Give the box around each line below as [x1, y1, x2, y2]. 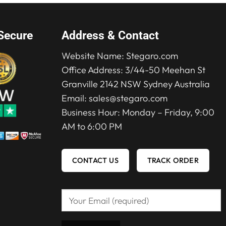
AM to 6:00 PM [61, 120, 122, 132]
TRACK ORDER [147, 155, 199, 165]
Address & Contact [61, 29, 159, 43]
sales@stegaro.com [88, 92, 167, 104]
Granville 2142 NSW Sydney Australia [61, 78, 210, 90]
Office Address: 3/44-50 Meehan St [61, 64, 205, 76]
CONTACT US [72, 155, 119, 165]
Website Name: [61, 49, 126, 62]
